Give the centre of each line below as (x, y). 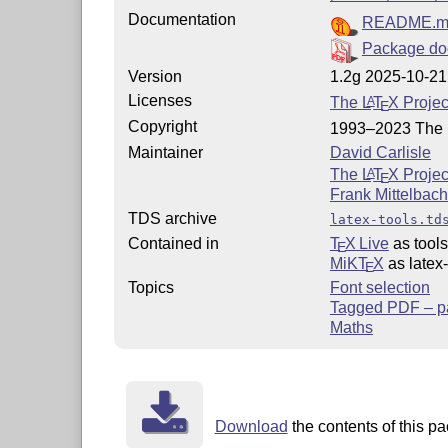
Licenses (159, 100)
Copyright (162, 126)
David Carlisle (380, 152)
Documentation (181, 19)
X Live (366, 243)
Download (251, 426)
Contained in (173, 243)
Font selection (379, 287)
